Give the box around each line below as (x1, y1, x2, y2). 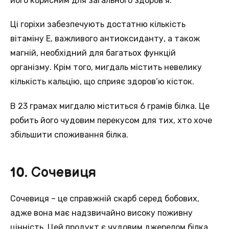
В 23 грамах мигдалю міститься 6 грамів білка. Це (10, 101, 210, 111)
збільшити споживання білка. (10, 129, 128, 140)
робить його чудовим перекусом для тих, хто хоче (10, 115, 212, 125)
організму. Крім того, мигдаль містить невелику (10, 62, 202, 73)
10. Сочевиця (10, 165, 96, 181)
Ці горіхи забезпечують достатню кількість (10, 19, 186, 30)
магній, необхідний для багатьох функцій (10, 48, 176, 58)
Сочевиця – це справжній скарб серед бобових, (10, 193, 199, 203)
